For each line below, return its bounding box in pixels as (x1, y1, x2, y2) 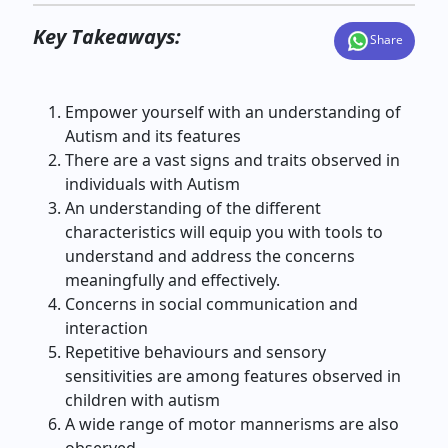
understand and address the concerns (65, 245, 356, 267)
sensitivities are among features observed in (65, 365, 402, 387)
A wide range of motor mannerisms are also (65, 413, 400, 435)
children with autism (65, 389, 221, 411)
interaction (65, 317, 149, 339)
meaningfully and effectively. (65, 269, 281, 291)
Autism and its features (65, 125, 246, 147)
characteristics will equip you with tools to (65, 221, 384, 243)
